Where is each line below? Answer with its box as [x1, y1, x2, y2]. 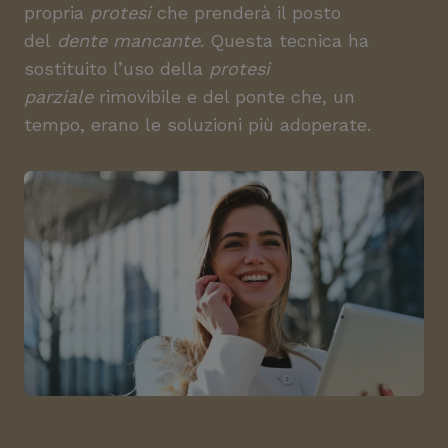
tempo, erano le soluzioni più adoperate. [24, 114, 371, 135]
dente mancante [57, 30, 200, 51]
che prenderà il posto [151, 2, 341, 23]
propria [24, 2, 90, 23]
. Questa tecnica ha [200, 30, 369, 51]
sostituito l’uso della [24, 58, 209, 79]
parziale [24, 86, 93, 107]
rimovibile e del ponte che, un [93, 86, 355, 107]
